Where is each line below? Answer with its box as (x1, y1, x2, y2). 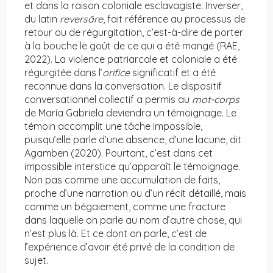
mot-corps (192, 93, 239, 106)
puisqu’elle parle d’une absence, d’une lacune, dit (24, 133, 241, 146)
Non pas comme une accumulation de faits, (24, 174, 220, 186)
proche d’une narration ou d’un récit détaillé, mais (24, 187, 246, 200)
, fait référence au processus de (103, 13, 246, 26)
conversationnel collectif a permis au (24, 93, 192, 106)
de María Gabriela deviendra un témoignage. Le (24, 107, 236, 119)
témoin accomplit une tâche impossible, (24, 120, 202, 133)
